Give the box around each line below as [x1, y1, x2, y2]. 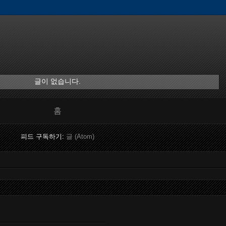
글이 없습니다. [34, 77, 81, 86]
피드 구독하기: [21, 132, 66, 140]
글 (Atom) [66, 132, 94, 140]
